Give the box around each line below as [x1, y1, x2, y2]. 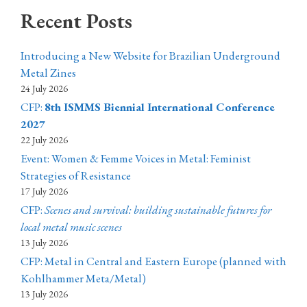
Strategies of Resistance [21, 168, 131, 184]
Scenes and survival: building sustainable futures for [45, 202, 271, 218]
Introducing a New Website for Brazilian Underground [21, 48, 280, 64]
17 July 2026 [21, 185, 68, 198]
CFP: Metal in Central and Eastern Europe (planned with [21, 254, 286, 269]
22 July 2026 [21, 134, 68, 147]
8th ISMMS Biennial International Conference [45, 99, 275, 115]
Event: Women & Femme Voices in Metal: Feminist [21, 151, 251, 167]
